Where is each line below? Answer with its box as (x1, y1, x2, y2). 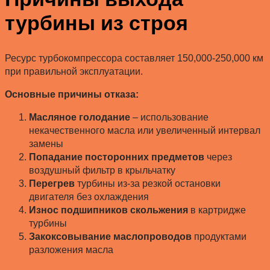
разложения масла (29, 244, 113, 255)
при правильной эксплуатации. (5, 66, 143, 77)
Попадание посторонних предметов (29, 151, 204, 162)
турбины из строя (5, 11, 188, 34)
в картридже (188, 204, 246, 215)
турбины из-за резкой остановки (75, 178, 221, 189)
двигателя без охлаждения (29, 191, 149, 202)
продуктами (192, 231, 246, 242)
